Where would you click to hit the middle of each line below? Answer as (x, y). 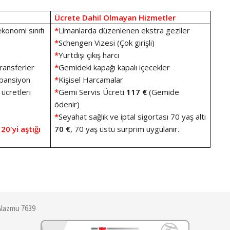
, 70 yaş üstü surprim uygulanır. (125, 129)
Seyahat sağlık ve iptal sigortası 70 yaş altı (132, 117)
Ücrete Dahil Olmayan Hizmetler (115, 17)
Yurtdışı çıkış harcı (89, 55)
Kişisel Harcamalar (91, 80)
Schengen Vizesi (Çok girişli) (107, 43)
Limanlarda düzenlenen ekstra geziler (126, 30)
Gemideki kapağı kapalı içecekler (117, 67)
